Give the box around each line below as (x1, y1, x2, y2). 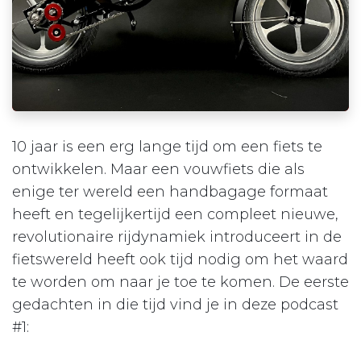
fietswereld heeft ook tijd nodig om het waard (12, 250, 348, 268)
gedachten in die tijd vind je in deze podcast (12, 295, 338, 313)
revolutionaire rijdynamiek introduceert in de (12, 227, 342, 246)
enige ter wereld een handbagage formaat (12, 182, 328, 201)
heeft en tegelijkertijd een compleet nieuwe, (12, 205, 338, 223)
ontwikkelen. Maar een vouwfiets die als (12, 160, 305, 178)
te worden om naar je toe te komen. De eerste (12, 272, 349, 291)
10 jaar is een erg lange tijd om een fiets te (12, 137, 322, 156)
